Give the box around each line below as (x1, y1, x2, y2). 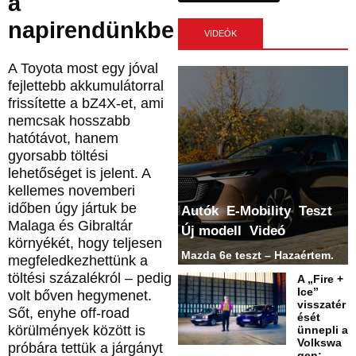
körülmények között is (8, 323, 145, 339)
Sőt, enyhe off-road (8, 305, 130, 322)
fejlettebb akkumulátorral (8, 78, 164, 95)
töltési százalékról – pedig (8, 270, 172, 287)
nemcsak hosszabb (8, 113, 130, 130)
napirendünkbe (8, 17, 174, 44)
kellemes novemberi (8, 183, 135, 199)
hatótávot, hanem (8, 130, 118, 147)
